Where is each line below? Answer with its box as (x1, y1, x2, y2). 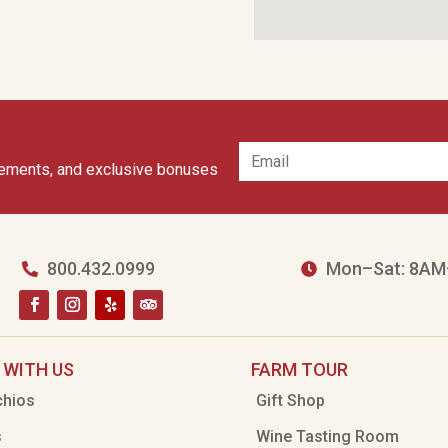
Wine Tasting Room (256, 427, 400, 446)
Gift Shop (256, 391, 326, 410)
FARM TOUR (251, 359, 349, 380)
